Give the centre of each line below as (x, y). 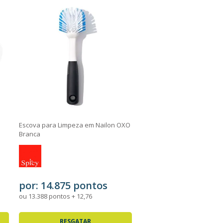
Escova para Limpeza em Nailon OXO (75, 125)
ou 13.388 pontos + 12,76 (56, 196)
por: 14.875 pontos (63, 185)
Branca (30, 134)
